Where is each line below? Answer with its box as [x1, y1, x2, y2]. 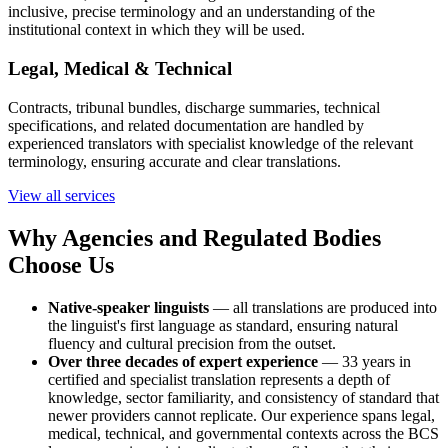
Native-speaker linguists [48, 298, 209, 316]
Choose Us [8, 251, 114, 278]
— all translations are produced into [209, 298, 437, 316]
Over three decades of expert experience [48, 352, 318, 370]
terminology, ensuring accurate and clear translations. [8, 152, 341, 170]
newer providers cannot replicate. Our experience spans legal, [48, 406, 435, 424]
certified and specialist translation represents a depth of [48, 370, 390, 388]
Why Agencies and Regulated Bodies [8, 224, 381, 251]
